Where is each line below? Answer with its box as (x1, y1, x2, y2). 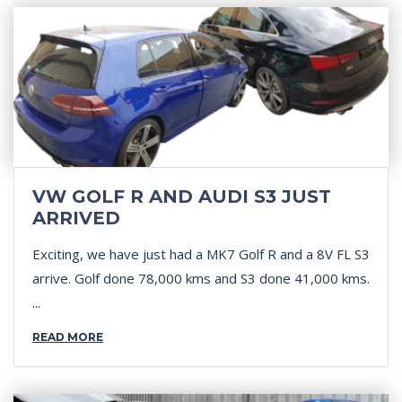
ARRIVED (32, 207, 120, 229)
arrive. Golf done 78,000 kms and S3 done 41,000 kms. (32, 269, 370, 287)
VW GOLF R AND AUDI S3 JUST (32, 186, 331, 207)
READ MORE (32, 330, 103, 344)
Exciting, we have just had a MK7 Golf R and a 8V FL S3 (32, 245, 370, 263)
